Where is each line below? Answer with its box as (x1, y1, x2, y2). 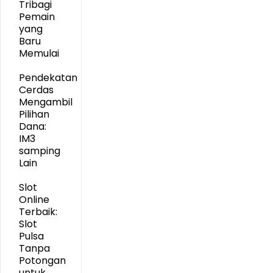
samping (19, 144, 60, 158)
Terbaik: (19, 205, 57, 219)
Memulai (19, 46, 59, 60)
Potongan (19, 253, 66, 268)
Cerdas (19, 83, 54, 97)
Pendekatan (19, 71, 77, 85)
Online (19, 193, 49, 207)
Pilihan (19, 107, 49, 121)
